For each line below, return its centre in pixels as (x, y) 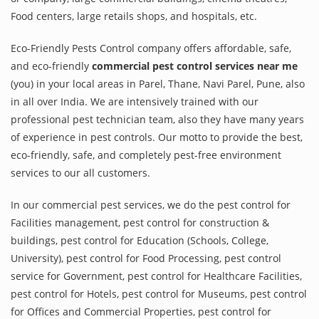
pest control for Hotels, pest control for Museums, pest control (159, 294)
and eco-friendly (51, 66)
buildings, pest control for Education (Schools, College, (140, 241)
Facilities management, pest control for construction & (140, 223)
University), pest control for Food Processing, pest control (146, 258)
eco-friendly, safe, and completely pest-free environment (146, 155)
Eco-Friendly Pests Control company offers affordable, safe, (151, 48)
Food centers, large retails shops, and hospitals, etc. (134, 16)
